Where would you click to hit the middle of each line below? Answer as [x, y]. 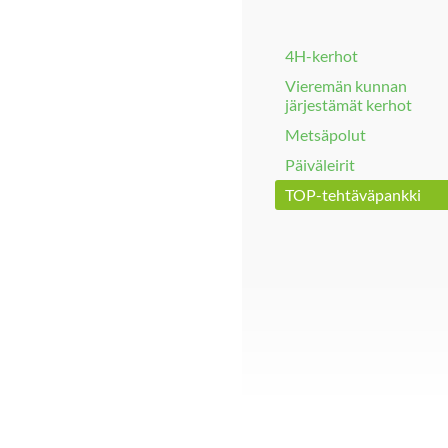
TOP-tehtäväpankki [353, 195]
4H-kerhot [321, 55]
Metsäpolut [325, 135]
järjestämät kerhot [348, 104]
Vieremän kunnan [346, 85]
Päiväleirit [320, 165]
